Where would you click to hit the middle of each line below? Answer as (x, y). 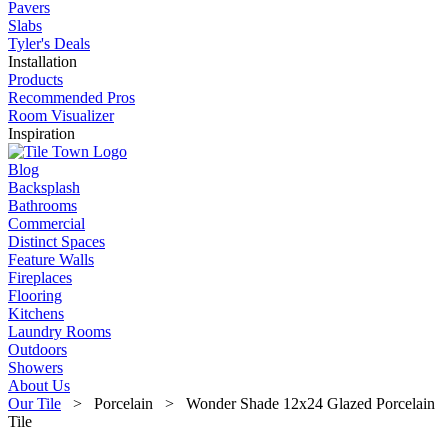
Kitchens (36, 313)
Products (35, 79)
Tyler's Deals (49, 43)
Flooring (35, 295)
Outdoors (37, 349)
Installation (42, 61)
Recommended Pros (71, 97)
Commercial (46, 223)
